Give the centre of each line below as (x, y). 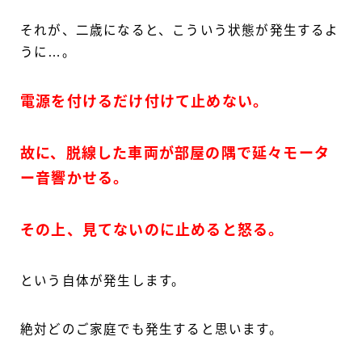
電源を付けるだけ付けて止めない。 (145, 102)
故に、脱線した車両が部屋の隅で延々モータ (175, 154)
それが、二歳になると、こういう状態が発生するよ (180, 31)
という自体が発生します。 (103, 281)
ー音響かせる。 (75, 179)
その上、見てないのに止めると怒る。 (152, 231)
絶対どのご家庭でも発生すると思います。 (152, 330)
